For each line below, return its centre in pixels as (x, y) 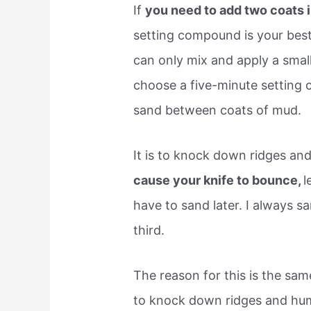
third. (149, 230)
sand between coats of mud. (218, 110)
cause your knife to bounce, (219, 180)
